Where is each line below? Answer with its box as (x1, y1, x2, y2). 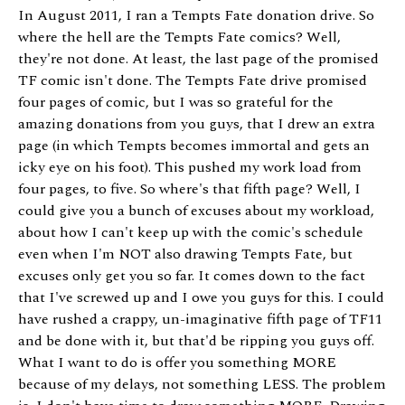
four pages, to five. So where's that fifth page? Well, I (18, 177, 361, 200)
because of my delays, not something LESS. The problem (18, 372, 386, 395)
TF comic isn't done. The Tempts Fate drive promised (18, 69, 367, 91)
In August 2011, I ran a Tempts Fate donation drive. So (18, 4, 374, 26)
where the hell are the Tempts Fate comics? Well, (18, 25, 341, 48)
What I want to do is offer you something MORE (18, 351, 336, 373)
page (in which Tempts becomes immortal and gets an (18, 134, 370, 156)
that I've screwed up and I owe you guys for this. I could (18, 286, 384, 308)
